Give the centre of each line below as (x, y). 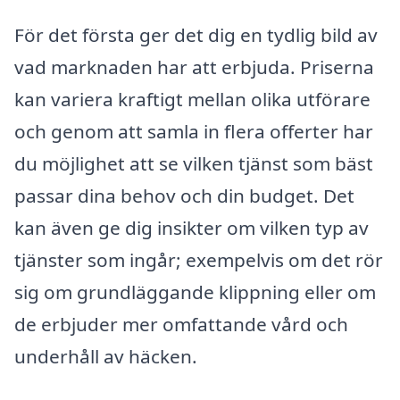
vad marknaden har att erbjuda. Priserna (194, 67)
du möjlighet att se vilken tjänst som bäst (194, 163)
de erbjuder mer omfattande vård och (181, 324)
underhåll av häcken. (106, 356)
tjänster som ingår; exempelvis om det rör (199, 259)
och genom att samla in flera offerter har (194, 131)
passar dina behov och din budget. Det (184, 195)
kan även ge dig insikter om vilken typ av (192, 227)
